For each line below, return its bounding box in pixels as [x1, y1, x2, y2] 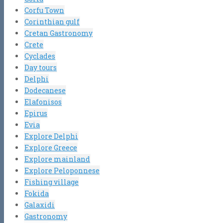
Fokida [24, 188, 49, 198]
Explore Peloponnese [24, 165, 100, 175]
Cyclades [24, 51, 55, 61]
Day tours [24, 62, 57, 72]
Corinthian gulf [24, 16, 80, 26]
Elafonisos [24, 97, 62, 107]
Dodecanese [24, 85, 66, 95]
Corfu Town [24, 5, 64, 15]
